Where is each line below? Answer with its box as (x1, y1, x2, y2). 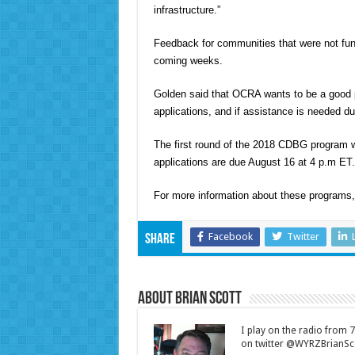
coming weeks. (153, 55, 223, 67)
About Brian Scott (137, 290, 242, 309)
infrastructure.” (153, 4, 220, 17)
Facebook (208, 231, 253, 243)
